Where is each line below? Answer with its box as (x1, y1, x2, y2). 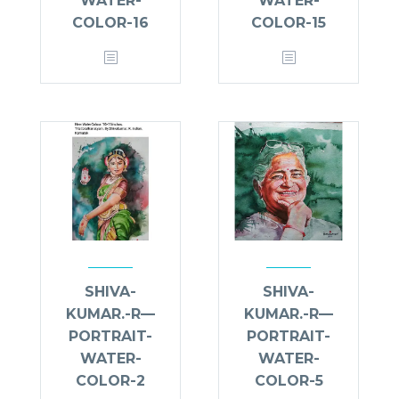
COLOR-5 (254, 372, 323, 390)
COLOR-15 (251, 14, 326, 32)
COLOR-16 (72, 14, 149, 32)
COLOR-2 (76, 372, 145, 390)
